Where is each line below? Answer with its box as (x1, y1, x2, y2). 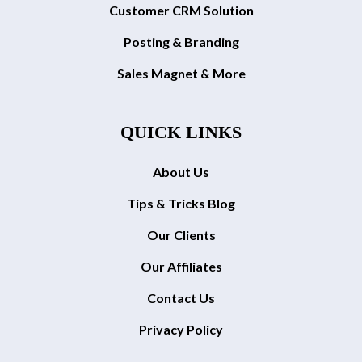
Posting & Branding (123, 33, 239, 49)
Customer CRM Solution (108, 2, 254, 18)
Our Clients (146, 226, 216, 242)
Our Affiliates (140, 258, 222, 274)
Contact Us (147, 289, 215, 305)
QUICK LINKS (120, 121, 242, 142)
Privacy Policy (139, 321, 223, 337)
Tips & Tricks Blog (127, 195, 235, 211)
